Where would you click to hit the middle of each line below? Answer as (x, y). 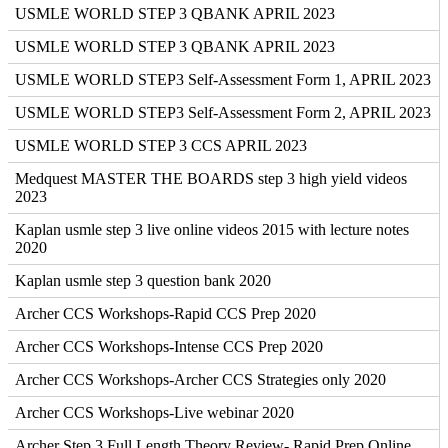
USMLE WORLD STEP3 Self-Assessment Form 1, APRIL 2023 (223, 80)
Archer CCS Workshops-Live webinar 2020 (154, 413)
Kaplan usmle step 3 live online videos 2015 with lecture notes (212, 230)
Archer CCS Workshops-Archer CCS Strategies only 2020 (200, 380)
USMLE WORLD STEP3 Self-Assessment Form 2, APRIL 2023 (223, 113)
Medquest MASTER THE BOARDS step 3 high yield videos (211, 179)
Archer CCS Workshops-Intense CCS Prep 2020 (169, 347)
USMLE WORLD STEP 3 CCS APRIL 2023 (161, 146)
